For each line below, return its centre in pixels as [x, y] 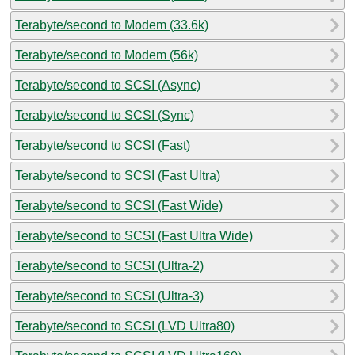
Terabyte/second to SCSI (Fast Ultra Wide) [134, 235]
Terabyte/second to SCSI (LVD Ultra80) [125, 326]
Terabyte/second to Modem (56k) [107, 55]
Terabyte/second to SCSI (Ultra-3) [109, 296]
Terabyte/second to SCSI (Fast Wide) [119, 205]
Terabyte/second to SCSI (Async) [108, 85]
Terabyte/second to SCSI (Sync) [105, 115]
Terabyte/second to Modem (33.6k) [112, 25]
